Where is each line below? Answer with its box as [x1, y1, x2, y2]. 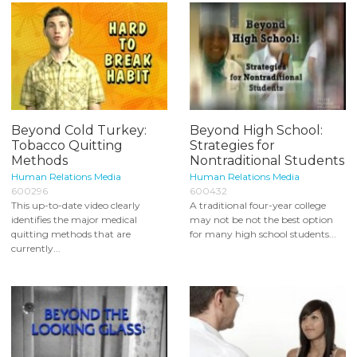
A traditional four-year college [190, 198, 326, 211]
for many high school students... [190, 227, 336, 240]
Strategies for [190, 137, 275, 153]
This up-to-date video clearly [11, 198, 140, 211]
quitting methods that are [11, 227, 131, 240]
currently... [11, 241, 61, 254]
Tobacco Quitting [11, 137, 123, 153]
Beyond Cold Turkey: [11, 122, 147, 138]
